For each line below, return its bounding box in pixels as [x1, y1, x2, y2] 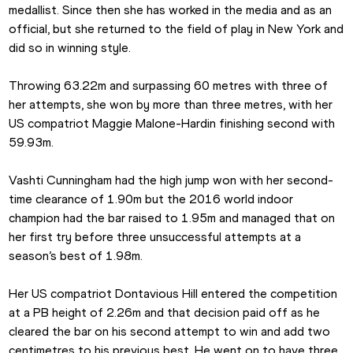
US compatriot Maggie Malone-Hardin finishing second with [9, 115, 336, 131]
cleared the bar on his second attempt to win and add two [9, 323, 331, 339]
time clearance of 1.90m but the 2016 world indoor [9, 191, 294, 206]
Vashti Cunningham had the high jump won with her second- [9, 172, 334, 188]
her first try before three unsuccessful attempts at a [9, 229, 302, 244]
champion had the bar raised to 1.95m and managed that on [9, 210, 336, 225]
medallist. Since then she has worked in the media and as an [9, 2, 333, 17]
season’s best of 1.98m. [9, 247, 147, 263]
